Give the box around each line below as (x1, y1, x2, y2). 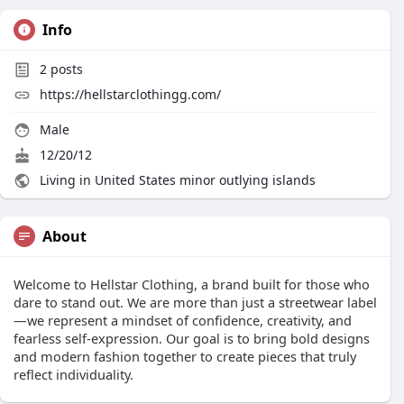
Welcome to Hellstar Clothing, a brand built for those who (14, 275, 370, 293)
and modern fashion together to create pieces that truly (14, 347, 356, 365)
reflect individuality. (14, 365, 133, 383)
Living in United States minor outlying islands (36, 171, 316, 188)
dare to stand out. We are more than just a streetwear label (14, 293, 377, 311)
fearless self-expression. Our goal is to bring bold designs (14, 329, 370, 347)
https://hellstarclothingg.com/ (40, 86, 221, 103)
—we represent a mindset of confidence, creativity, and (14, 311, 352, 329)
